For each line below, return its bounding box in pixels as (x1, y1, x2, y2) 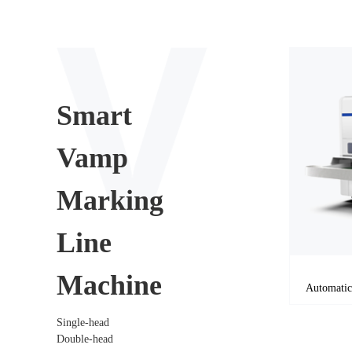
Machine (57, 269, 162, 301)
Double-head (57, 332, 113, 345)
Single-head (57, 316, 109, 328)
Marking (57, 184, 163, 216)
